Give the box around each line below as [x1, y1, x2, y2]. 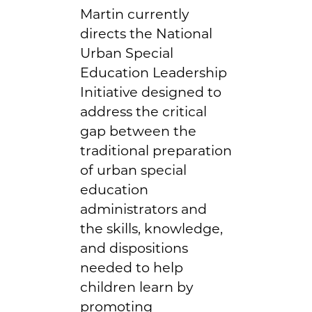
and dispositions [80, 239, 188, 256]
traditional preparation [80, 141, 232, 159]
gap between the [80, 122, 196, 139]
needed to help [80, 258, 183, 276]
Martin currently [80, 5, 189, 22]
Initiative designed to [80, 83, 221, 100]
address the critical [80, 102, 207, 120]
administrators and [80, 200, 207, 217]
